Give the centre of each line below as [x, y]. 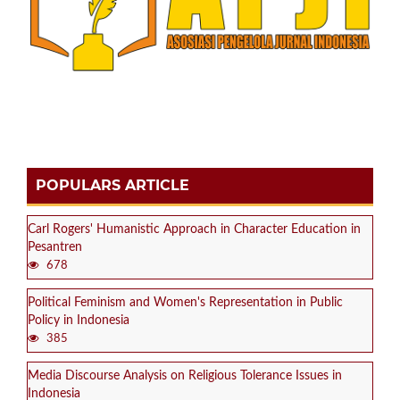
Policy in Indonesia [79, 320]
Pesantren [55, 247]
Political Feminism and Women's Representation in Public [185, 302]
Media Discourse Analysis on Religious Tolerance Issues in [185, 375]
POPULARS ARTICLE [112, 185]
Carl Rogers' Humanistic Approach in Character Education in [194, 229]
